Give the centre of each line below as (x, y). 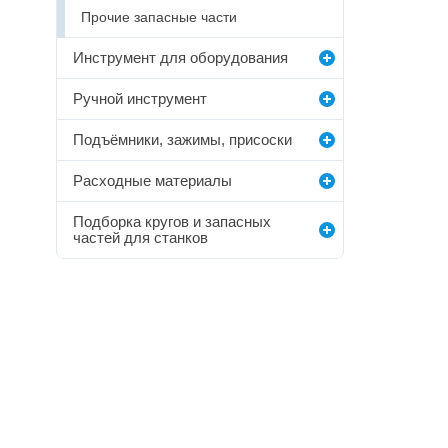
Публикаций (115, 395)
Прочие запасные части (159, 17)
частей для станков (140, 237)
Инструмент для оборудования (180, 57)
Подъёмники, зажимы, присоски (182, 139)
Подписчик (200, 395)
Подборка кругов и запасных (172, 221)
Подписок (285, 395)
